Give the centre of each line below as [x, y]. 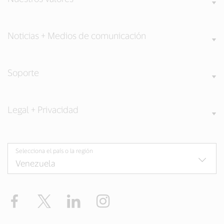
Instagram [130, 198]
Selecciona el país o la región [54, 150]
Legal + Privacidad [43, 109]
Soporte [23, 72]
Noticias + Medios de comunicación [77, 35]
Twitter [64, 198]
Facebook [40, 198]
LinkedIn [97, 198]
